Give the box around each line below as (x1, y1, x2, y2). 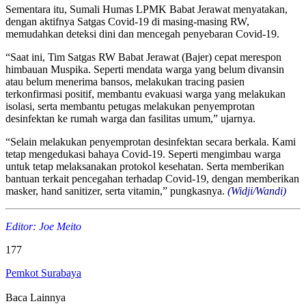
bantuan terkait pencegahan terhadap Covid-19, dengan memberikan (5, 172, 299, 184)
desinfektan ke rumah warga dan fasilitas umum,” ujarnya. (5, 112, 255, 124)
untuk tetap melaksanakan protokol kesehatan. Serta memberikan (5, 160, 284, 172)
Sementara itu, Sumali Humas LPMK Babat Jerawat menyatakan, (5, 3, 288, 15)
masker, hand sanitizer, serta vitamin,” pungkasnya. (5, 184, 227, 197)
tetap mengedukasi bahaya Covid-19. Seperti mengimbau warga (5, 148, 281, 160)
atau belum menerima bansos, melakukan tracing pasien (5, 75, 245, 87)
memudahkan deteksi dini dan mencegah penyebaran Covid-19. (5, 27, 279, 40)
